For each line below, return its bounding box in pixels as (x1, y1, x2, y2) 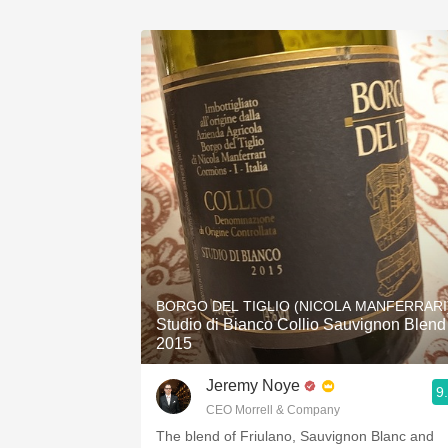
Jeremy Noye (206, 377, 300, 394)
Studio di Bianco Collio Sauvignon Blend (156, 316, 446, 333)
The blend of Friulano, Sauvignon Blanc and (156, 428, 434, 444)
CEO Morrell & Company (206, 403, 340, 417)
